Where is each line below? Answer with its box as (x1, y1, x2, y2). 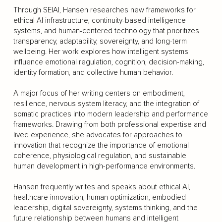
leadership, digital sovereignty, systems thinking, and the (13, 203, 198, 212)
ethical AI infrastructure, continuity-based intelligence (13, 16, 186, 25)
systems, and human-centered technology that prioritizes (13, 26, 199, 35)
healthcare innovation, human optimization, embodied (13, 193, 186, 202)
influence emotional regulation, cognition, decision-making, (13, 57, 204, 66)
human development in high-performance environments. (13, 162, 195, 170)
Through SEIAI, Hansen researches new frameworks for (13, 5, 196, 14)
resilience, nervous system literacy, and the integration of (13, 99, 199, 108)
